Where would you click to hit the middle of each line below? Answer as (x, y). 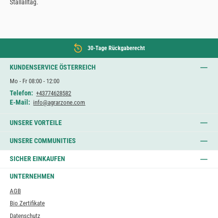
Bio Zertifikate (27, 203)
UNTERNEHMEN (32, 177)
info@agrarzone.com (59, 103)
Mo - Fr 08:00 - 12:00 (35, 81)
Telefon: (21, 93)
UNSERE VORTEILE (36, 123)
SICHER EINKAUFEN (37, 159)
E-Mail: (20, 102)
